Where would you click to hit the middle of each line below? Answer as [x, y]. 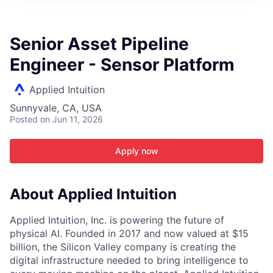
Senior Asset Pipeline [99, 44]
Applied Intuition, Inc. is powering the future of [117, 220]
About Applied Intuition [93, 194]
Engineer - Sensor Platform [122, 65]
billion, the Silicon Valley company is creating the [123, 246]
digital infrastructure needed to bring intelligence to [129, 260]
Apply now [136, 151]
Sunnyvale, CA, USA [56, 108]
